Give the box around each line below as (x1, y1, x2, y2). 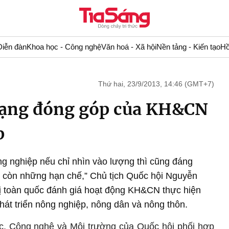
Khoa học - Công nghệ (26, 42, 101, 51)
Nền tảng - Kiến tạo (156, 42, 220, 51)
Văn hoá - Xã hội (101, 42, 156, 51)
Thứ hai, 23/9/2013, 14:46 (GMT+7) (98, 80, 214, 88)
